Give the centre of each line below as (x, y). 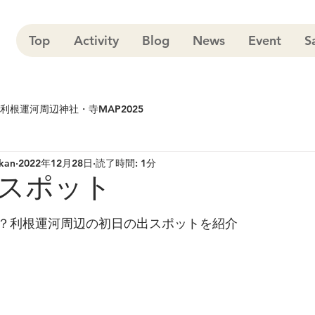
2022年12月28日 (56, 163)
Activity (96, 40)
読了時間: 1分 (126, 163)
